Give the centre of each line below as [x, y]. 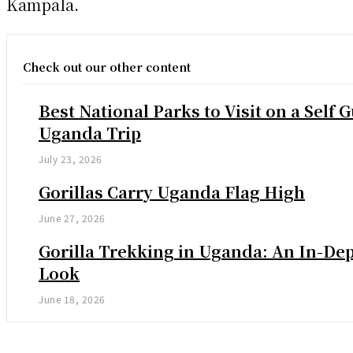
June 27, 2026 [72, 218]
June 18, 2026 [72, 299]
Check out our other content [107, 67]
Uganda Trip [90, 133]
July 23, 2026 [71, 159]
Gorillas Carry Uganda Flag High [172, 192]
